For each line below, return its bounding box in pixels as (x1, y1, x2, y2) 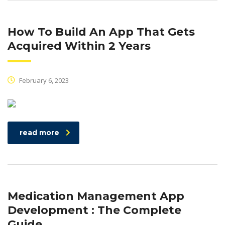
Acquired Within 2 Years (8, 39, 151, 53)
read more (20, 128, 59, 137)
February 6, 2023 (18, 75, 69, 85)
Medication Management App (8, 189, 184, 203)
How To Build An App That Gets (8, 25, 195, 39)
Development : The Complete (8, 203, 181, 217)
